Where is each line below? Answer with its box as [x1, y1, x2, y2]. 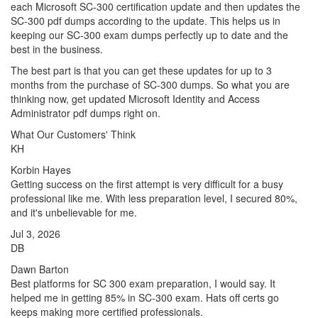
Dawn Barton [11, 262, 69, 276]
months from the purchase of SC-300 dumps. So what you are [11, 77, 290, 92]
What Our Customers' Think [11, 127, 136, 141]
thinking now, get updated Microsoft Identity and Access [11, 92, 260, 106]
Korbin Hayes [11, 163, 71, 177]
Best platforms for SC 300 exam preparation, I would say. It [11, 276, 275, 290]
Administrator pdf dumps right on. [11, 106, 160, 120]
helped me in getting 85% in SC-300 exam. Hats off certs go [11, 290, 279, 305]
